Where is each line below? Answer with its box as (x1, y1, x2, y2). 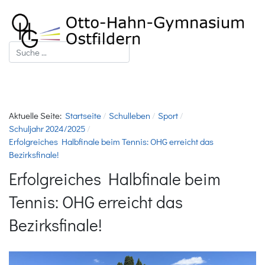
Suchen (8, 41, 37, 53)
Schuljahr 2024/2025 (9, 122, 85, 134)
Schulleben (108, 109, 150, 121)
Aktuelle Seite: (9, 109, 65, 121)
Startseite (65, 109, 101, 121)
